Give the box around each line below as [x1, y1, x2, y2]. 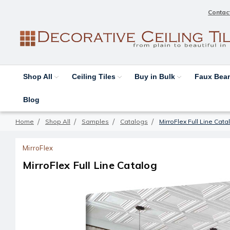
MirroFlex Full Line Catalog [23, 158, 157, 171]
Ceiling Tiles [71, 72, 118, 81]
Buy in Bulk [135, 72, 178, 81]
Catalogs [120, 117, 148, 125]
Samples [82, 117, 109, 125]
